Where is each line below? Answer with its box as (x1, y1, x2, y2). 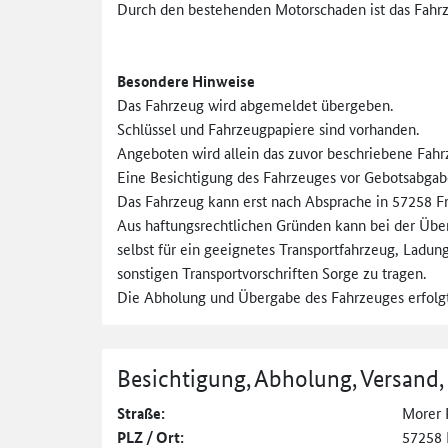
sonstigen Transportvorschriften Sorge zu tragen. (117, 261, 426, 283)
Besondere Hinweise (117, 69, 255, 92)
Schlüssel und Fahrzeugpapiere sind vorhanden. (117, 117, 419, 139)
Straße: (117, 401, 165, 424)
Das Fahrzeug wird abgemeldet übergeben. (117, 93, 393, 115)
